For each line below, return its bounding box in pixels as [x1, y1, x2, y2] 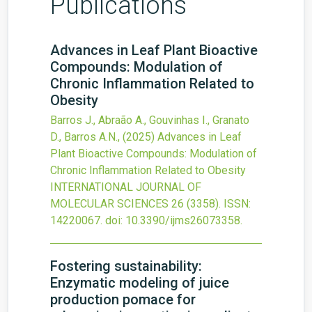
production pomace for [50, 291, 196, 308]
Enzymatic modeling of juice [50, 274, 229, 291]
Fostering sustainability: [50, 258, 202, 274]
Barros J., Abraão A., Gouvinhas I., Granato [50, 114, 249, 127]
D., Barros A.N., [50, 130, 123, 143]
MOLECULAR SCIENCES [50, 197, 169, 210]
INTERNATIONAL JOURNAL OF [50, 180, 201, 194]
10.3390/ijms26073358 [125, 214, 240, 227]
